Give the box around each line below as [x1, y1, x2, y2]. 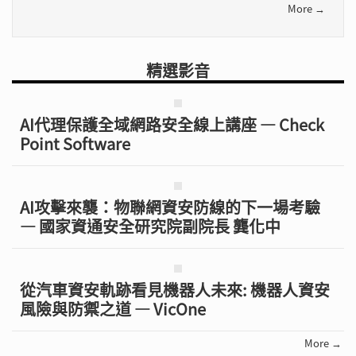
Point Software [20, 131, 130, 155]
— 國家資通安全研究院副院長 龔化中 [20, 214, 281, 238]
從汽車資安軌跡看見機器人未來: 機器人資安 [20, 277, 330, 301]
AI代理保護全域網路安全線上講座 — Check [20, 112, 324, 136]
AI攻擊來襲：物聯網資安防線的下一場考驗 [20, 195, 320, 219]
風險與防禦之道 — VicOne [20, 296, 206, 320]
